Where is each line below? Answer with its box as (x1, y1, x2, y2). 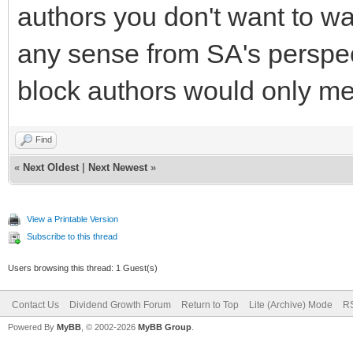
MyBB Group (138, 321, 191, 332)
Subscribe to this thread (27, 231, 117, 241)
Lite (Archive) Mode (249, 299, 333, 310)
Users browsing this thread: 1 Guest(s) (8, 262, 158, 273)
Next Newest (88, 161, 147, 173)
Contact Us (12, 299, 59, 310)
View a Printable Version (27, 214, 118, 224)
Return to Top (181, 299, 239, 310)
